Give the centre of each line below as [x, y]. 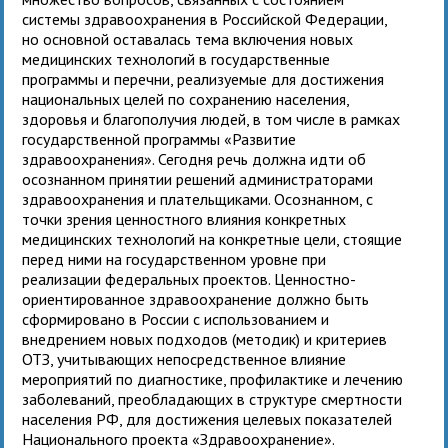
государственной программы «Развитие [159, 138]
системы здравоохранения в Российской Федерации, [205, 18]
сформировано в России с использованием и [176, 318]
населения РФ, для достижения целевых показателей [207, 418]
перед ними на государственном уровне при [174, 258]
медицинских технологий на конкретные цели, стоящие [212, 238]
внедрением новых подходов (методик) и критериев [205, 338]
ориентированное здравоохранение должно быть [196, 298]
